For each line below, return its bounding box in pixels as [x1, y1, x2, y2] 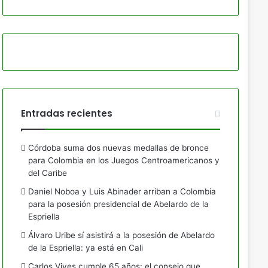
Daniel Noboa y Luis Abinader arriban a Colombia [28, 187, 216, 196]
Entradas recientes [20, 107, 112, 120]
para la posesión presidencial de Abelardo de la [28, 199, 209, 209]
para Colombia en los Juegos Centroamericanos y [28, 156, 220, 165]
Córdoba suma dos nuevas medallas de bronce [28, 143, 209, 153]
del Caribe [28, 168, 67, 178]
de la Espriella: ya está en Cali [28, 243, 143, 252]
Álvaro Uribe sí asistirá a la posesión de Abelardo [28, 230, 215, 240]
